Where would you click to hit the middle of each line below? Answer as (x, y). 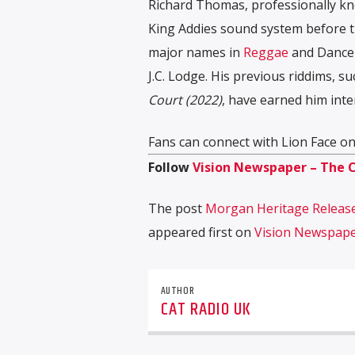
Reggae (265, 53)
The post (176, 209)
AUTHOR (177, 290)
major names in (195, 53)
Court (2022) (185, 100)
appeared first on (201, 233)
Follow (170, 167)
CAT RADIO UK (206, 309)
